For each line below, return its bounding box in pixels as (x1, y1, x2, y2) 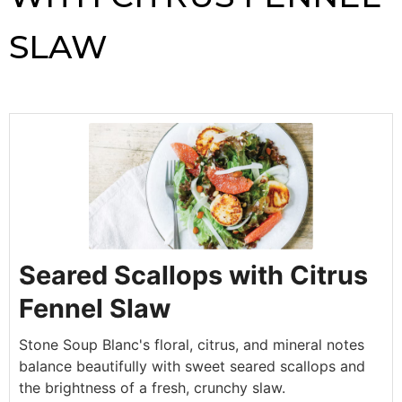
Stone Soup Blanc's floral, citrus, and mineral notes (19, 335, 364, 354)
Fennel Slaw (19, 292, 170, 324)
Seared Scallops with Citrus (19, 258, 368, 291)
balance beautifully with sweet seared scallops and (19, 356, 365, 375)
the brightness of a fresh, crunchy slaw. (19, 378, 285, 397)
